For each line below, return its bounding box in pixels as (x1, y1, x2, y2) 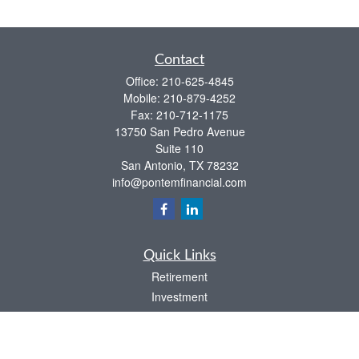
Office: (125, 73, 162, 89)
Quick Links (143, 248, 216, 263)
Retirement (151, 268, 208, 284)
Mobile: (123, 90, 163, 106)
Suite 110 (155, 140, 204, 156)
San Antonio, (120, 157, 186, 173)
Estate (163, 309, 196, 325)
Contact (155, 53, 204, 67)
